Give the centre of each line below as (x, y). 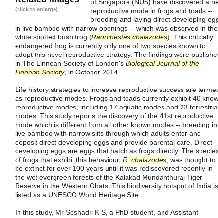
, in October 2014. (92, 72)
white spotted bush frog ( (53, 37)
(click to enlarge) (36, 9)
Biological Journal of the (162, 63)
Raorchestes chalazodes (129, 37)
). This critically (190, 37)
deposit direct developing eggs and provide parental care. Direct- (115, 142)
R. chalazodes (145, 159)
